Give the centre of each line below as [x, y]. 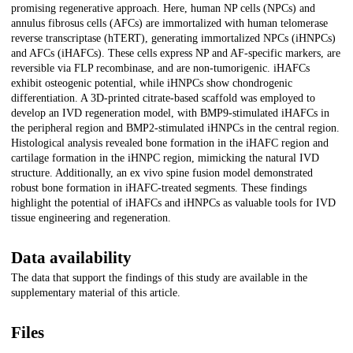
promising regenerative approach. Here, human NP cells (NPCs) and [163, 9]
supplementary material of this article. [96, 293]
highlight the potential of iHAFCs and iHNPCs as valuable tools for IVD [173, 203]
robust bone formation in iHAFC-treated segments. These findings [159, 188]
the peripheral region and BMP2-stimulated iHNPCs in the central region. [175, 128]
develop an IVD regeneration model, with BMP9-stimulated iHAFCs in [170, 113]
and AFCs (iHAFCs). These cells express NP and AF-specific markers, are [176, 54]
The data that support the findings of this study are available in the [159, 278]
